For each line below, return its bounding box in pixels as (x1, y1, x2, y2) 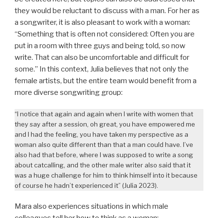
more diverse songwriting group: (15, 88, 123, 97)
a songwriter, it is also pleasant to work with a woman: (15, 18, 190, 27)
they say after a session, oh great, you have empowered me (15, 120, 195, 128)
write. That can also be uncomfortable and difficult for (15, 53, 189, 62)
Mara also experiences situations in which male (15, 201, 168, 211)
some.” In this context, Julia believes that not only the (15, 64, 189, 73)
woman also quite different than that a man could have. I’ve (15, 141, 193, 149)
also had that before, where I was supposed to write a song (15, 151, 193, 159)
